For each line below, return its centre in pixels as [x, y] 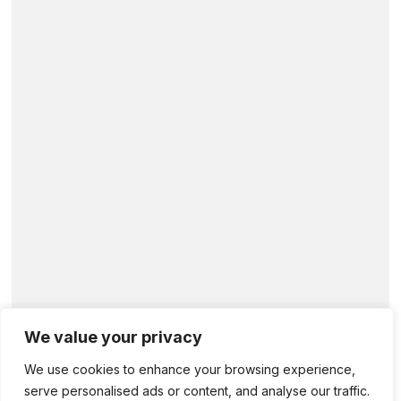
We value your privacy [113, 337]
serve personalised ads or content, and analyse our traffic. [197, 391]
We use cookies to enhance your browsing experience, [190, 369]
